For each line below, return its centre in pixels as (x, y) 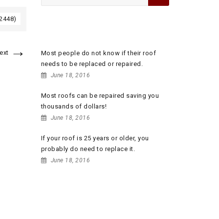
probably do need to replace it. (88, 149)
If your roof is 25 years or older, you (95, 138)
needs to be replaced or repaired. (92, 64)
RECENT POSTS (75, 32)
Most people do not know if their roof (98, 53)
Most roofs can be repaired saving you (100, 96)
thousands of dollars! (74, 106)
